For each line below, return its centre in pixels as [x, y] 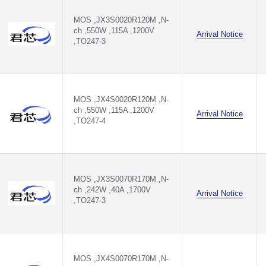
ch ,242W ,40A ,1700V [112, 190]
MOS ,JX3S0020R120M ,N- [121, 20]
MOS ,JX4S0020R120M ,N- [121, 99]
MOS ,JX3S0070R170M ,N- [121, 179]
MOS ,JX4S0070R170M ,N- [121, 259]
